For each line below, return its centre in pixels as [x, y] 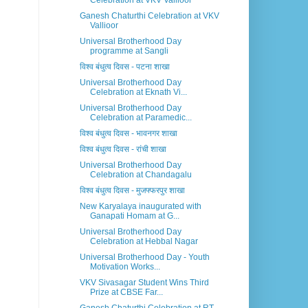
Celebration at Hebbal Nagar [144, 242]
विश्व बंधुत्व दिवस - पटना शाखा [124, 67]
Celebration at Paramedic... [141, 118]
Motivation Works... [125, 267]
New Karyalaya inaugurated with [140, 207]
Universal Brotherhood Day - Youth [144, 257]
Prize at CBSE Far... [126, 293]
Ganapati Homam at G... [134, 216]
